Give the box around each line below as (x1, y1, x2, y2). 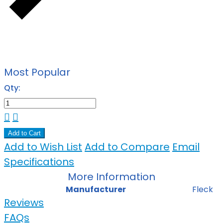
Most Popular (4, 65, 70, 79)
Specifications (4, 154, 74, 169)
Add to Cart (8, 129, 41, 137)
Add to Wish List (4, 139, 82, 154)
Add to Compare (85, 139, 170, 154)
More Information (68, 169, 155, 184)
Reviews (4, 195, 44, 210)
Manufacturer (65, 183, 126, 195)
